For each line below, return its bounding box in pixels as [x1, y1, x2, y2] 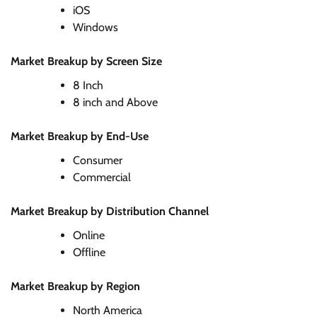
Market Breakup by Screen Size [11, 54, 162, 68]
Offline [73, 245, 105, 259]
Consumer [73, 153, 122, 167]
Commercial [73, 170, 131, 184]
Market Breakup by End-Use [11, 129, 149, 143]
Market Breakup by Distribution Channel [11, 204, 209, 218]
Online [73, 228, 105, 242]
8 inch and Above [73, 95, 158, 109]
